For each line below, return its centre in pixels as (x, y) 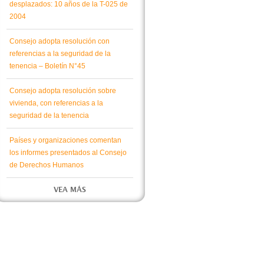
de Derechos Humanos (47, 165)
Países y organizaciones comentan (65, 140)
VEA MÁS (70, 190)
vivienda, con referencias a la (56, 103)
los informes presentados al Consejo (68, 153)
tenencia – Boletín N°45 (47, 66)
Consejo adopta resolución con (60, 41)
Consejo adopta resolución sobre (63, 91)
